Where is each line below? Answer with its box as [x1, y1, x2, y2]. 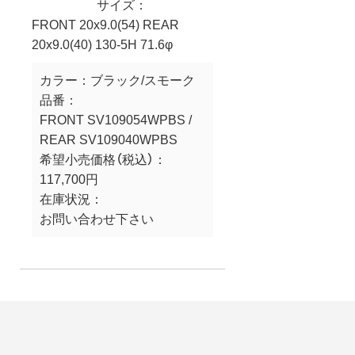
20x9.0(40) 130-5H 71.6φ [32, 37, 173, 52]
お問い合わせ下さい [40, 212, 154, 226]
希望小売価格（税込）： [40, 152, 166, 166]
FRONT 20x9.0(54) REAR [32, 17, 179, 32]
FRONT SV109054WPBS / [40, 113, 192, 127]
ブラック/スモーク [90, 73, 195, 87]
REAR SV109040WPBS [40, 132, 177, 147]
